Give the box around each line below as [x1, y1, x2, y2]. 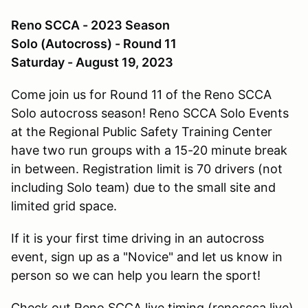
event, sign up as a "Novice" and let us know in [11, 249, 283, 264]
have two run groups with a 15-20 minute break [11, 142, 287, 157]
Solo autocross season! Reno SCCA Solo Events [11, 105, 289, 120]
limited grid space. [11, 198, 117, 213]
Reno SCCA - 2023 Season [11, 17, 170, 32]
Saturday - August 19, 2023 [11, 54, 173, 69]
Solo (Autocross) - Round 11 [11, 36, 177, 51]
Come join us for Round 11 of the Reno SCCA [11, 87, 272, 102]
